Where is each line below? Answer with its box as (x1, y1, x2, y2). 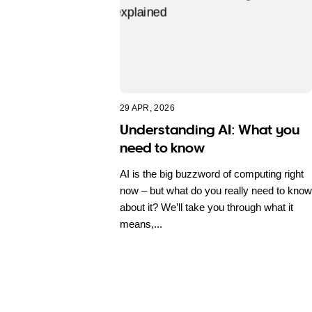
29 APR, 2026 (119, 103, 175, 114)
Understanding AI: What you (119, 120, 300, 139)
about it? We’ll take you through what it (119, 201, 293, 213)
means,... (119, 217, 162, 230)
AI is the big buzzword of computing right (119, 167, 304, 180)
